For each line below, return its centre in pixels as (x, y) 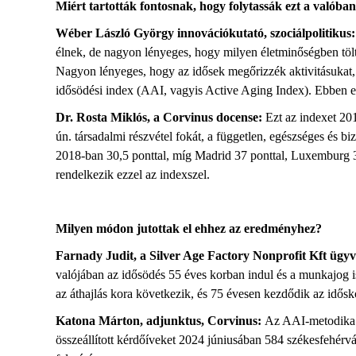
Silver (166, 255)
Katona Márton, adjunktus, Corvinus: (159, 321)
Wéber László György (115, 33)
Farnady (79, 255)
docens (234, 117)
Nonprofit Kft (288, 255)
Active (222, 90)
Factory (228, 255)
